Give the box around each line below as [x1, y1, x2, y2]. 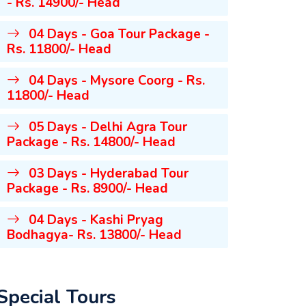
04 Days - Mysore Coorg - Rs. [25, 72, 205, 89]
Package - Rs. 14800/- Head [7, 133, 176, 151]
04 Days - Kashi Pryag [25, 211, 163, 229]
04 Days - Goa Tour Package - [25, 25, 210, 43]
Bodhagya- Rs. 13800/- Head [7, 226, 182, 244]
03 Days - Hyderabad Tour [25, 165, 189, 182]
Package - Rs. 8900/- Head [7, 180, 168, 197]
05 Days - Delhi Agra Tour [25, 118, 187, 136]
